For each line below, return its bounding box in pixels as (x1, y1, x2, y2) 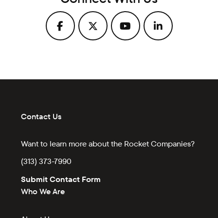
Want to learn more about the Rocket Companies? (21, 138, 195, 149)
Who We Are (21, 186, 65, 197)
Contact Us (21, 111, 62, 122)
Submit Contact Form (21, 174, 101, 185)
